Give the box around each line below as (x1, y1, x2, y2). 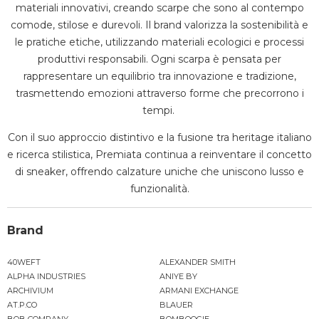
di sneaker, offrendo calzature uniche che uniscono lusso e (15, 164, 304, 178)
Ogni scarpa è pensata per (151, 52, 281, 66)
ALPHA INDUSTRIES (7, 271, 85, 281)
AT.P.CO (7, 299, 37, 310)
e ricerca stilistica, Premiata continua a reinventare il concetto (7, 147, 312, 161)
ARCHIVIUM (7, 285, 53, 296)
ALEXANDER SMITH (159, 256, 236, 267)
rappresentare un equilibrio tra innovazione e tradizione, (23, 69, 296, 83)
